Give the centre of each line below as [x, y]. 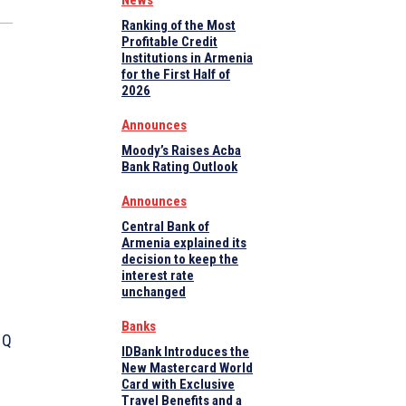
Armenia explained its [184, 243]
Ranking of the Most [179, 26]
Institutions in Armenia [187, 58]
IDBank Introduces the [185, 352]
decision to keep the [180, 260]
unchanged [154, 292]
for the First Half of [176, 75]
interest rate [158, 276]
